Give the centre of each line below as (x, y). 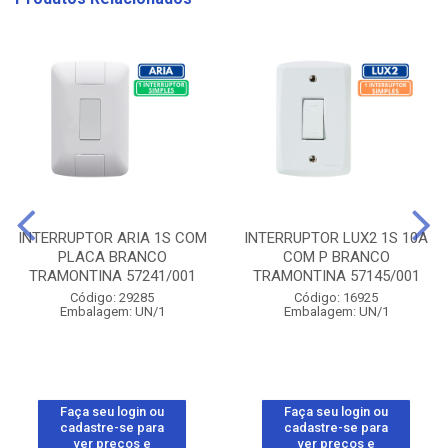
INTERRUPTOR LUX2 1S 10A (336, 238)
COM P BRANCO (336, 257)
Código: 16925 (336, 297)
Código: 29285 (112, 297)
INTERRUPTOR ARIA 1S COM (112, 238)
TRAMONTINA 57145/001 (336, 276)
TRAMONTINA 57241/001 (112, 276)
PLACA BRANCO (112, 257)
